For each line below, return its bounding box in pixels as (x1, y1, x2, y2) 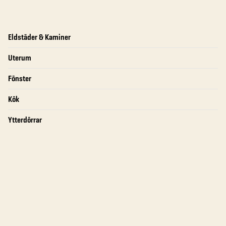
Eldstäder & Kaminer (8, 32, 71, 42)
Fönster (8, 73, 31, 84)
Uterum (8, 52, 31, 63)
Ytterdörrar (8, 115, 42, 125)
